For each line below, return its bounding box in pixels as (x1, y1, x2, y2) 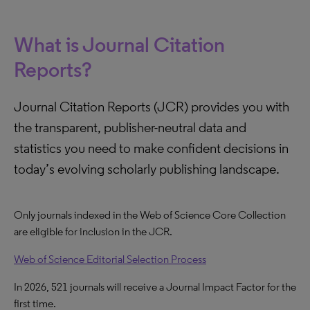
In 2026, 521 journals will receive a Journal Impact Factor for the (14, 280, 296, 293)
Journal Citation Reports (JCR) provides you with (14, 98, 289, 115)
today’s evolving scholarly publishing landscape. (14, 161, 280, 177)
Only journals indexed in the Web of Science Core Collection (14, 208, 286, 221)
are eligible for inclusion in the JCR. (14, 225, 172, 238)
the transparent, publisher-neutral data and (14, 119, 246, 136)
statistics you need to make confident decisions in (14, 140, 289, 156)
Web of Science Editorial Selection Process (14, 253, 206, 266)
